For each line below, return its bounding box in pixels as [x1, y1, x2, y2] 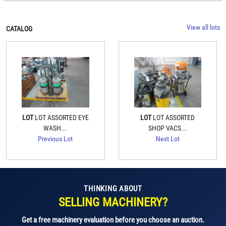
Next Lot [155, 135, 180, 143]
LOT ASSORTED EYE [34, 114, 89, 122]
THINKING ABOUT [84, 184, 142, 194]
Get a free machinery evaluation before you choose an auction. [22, 215, 204, 225]
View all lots [187, 23, 220, 32]
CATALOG [6, 25, 32, 33]
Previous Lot [38, 135, 73, 143]
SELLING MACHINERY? [59, 195, 167, 210]
